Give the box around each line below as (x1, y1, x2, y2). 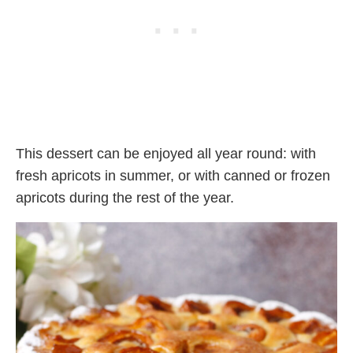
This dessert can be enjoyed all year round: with (16, 146, 316, 162)
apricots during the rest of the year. (16, 190, 234, 206)
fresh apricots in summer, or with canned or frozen (16, 168, 330, 184)
